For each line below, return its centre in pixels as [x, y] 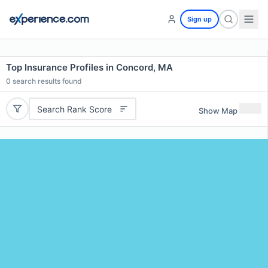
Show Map [218, 110]
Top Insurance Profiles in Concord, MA [89, 67]
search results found [46, 81]
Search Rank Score [74, 109]
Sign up [200, 19]
